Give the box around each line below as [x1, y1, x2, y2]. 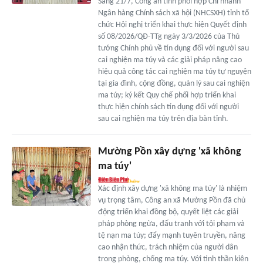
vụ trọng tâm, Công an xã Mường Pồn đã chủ [97, 196, 245, 205]
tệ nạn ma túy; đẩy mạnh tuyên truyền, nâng [97, 231, 245, 241]
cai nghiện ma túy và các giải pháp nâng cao [97, 56, 242, 65]
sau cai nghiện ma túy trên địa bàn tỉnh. [97, 114, 228, 124]
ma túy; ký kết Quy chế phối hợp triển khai [97, 91, 236, 100]
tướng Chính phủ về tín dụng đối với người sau [97, 44, 249, 53]
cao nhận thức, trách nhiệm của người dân [97, 243, 238, 252]
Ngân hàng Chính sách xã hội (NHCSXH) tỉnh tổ [97, 9, 249, 18]
